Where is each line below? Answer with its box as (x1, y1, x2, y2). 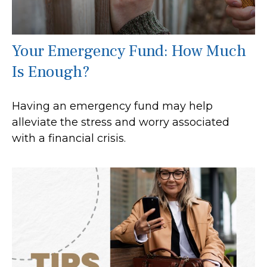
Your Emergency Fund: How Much (12, 40, 246, 61)
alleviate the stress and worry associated (12, 115, 229, 129)
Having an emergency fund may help (12, 99, 213, 113)
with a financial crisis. (12, 131, 126, 145)
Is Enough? (12, 61, 90, 82)
